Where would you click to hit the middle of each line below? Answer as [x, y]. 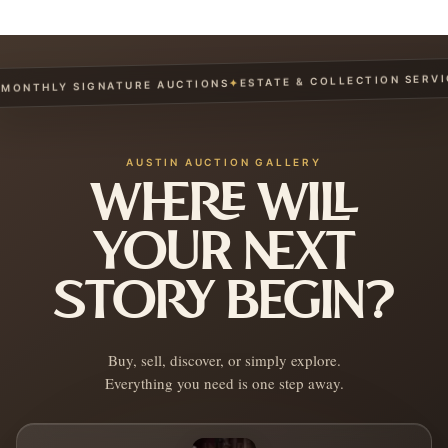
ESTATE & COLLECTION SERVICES [327, 81]
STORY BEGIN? [224, 303]
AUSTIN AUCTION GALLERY [224, 162]
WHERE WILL [224, 205]
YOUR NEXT [224, 254]
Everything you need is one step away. [224, 383]
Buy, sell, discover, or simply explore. [224, 360]
